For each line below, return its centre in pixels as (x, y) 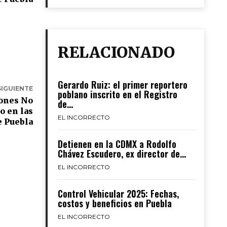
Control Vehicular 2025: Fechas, (118, 194)
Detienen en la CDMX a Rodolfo (117, 144)
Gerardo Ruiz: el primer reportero (122, 85)
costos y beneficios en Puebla (115, 203)
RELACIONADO (116, 52)
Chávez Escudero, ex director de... (122, 154)
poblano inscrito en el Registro (117, 94)
